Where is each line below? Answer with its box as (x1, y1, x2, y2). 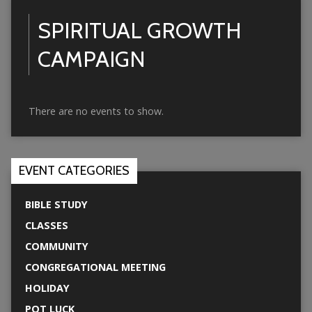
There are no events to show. (28, 104, 164, 118)
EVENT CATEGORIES (18, 163, 130, 179)
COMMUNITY (24, 240, 88, 253)
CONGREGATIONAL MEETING (24, 260, 166, 274)
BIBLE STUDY (24, 198, 88, 212)
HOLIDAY (24, 281, 70, 295)
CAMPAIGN (37, 45, 146, 73)
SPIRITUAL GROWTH (37, 17, 242, 45)
